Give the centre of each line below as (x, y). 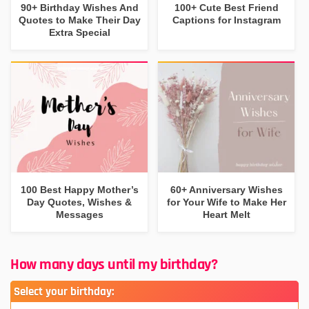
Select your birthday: (64, 292)
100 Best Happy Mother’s (79, 189)
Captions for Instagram (226, 20)
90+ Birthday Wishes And (79, 7)
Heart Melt (226, 214)
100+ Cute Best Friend (226, 7)
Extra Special (79, 32)
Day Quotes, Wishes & (80, 202)
